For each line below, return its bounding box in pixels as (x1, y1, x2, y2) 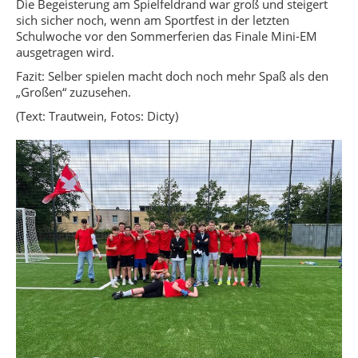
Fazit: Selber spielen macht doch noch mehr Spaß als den (16, 68, 328, 85)
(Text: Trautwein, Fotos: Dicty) (16, 108, 178, 125)
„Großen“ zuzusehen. (16, 84, 131, 101)
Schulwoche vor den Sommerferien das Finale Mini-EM (16, 28, 317, 45)
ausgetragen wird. (16, 44, 114, 61)
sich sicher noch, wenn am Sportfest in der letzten (16, 12, 289, 29)
